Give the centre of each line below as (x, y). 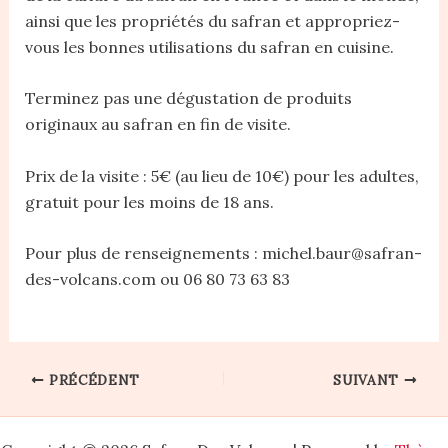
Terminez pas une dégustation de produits (188, 98)
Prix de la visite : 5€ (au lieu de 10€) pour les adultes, (221, 175)
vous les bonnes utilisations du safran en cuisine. (209, 46)
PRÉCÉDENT (92, 379)
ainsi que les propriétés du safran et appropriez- (212, 20)
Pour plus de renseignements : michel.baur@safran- (223, 253)
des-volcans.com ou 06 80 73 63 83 (157, 279)
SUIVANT (368, 379)
